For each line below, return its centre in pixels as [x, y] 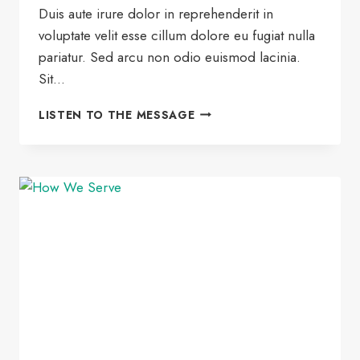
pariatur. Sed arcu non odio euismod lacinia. [170, 57]
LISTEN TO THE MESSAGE [117, 115]
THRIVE [217, 144]
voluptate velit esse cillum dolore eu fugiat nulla [177, 35]
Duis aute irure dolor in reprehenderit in [156, 13]
